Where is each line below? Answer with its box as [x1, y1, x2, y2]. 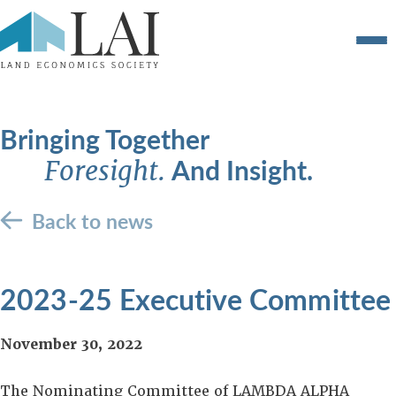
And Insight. [171, 151, 313, 188]
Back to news [32, 206, 153, 235]
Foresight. [44, 154, 171, 188]
